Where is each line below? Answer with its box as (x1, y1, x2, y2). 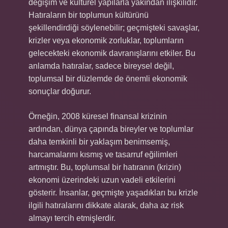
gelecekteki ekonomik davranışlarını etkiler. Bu (28, 49, 195, 58)
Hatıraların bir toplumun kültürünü (28, 11, 149, 19)
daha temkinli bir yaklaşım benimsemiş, (28, 137, 170, 146)
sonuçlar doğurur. (28, 87, 91, 96)
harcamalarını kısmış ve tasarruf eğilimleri (28, 150, 178, 159)
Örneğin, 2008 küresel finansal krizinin (28, 112, 167, 121)
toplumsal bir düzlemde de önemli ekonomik (28, 74, 187, 83)
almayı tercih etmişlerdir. (28, 214, 116, 222)
